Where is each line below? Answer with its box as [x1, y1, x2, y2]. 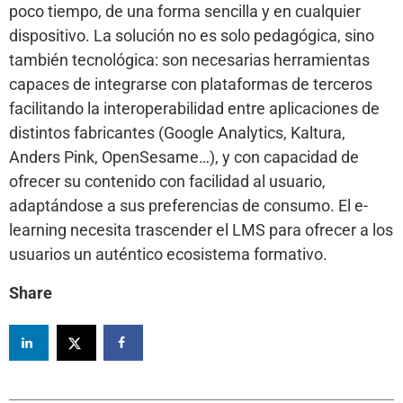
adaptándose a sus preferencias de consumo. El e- [9, 196, 368, 216]
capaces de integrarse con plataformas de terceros [9, 75, 372, 94]
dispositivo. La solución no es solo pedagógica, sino [9, 26, 374, 46]
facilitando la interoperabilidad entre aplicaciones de [9, 99, 380, 119]
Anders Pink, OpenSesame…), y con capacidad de [9, 148, 359, 167]
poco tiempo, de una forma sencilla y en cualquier [9, 2, 361, 22]
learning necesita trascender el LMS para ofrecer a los [9, 220, 393, 240]
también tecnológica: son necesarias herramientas [9, 50, 370, 70]
